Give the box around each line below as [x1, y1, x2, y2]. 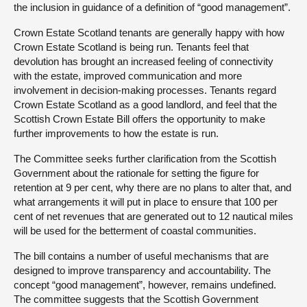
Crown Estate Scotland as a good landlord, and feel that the [14, 99, 277, 111]
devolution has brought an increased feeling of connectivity [14, 56, 273, 68]
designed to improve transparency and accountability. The [14, 265, 271, 277]
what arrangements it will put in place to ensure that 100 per [14, 196, 278, 208]
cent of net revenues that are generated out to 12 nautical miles [14, 210, 293, 223]
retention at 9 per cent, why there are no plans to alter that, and [14, 182, 291, 194]
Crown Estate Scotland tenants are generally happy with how [14, 27, 284, 39]
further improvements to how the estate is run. [14, 127, 219, 140]
